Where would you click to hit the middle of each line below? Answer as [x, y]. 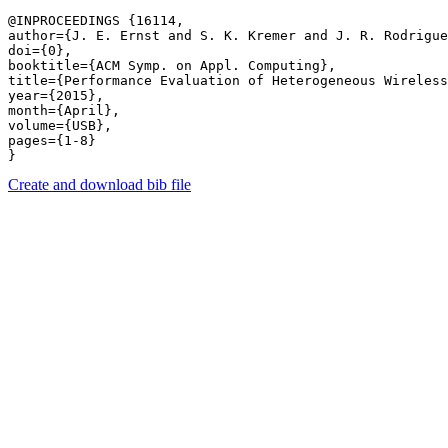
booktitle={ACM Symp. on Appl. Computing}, [172, 65]
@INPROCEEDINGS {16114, [96, 20]
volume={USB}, [60, 125]
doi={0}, [40, 50]
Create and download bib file [99, 184]
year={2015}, [56, 95]
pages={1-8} [56, 140]
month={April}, [64, 110]
